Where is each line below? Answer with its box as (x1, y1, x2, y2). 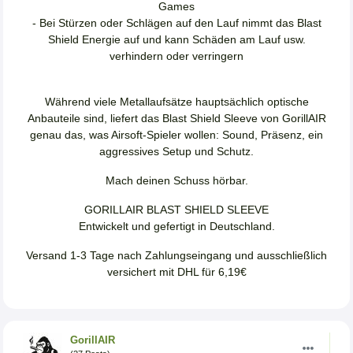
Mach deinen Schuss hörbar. (105, 174, 248, 188)
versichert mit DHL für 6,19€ (106, 266, 247, 279)
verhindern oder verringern (110, 50, 243, 63)
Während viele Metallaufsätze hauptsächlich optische (44, 95, 309, 109)
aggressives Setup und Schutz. (99, 145, 254, 158)
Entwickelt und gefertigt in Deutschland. (78, 220, 275, 233)
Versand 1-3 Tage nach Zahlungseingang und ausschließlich (26, 249, 327, 262)
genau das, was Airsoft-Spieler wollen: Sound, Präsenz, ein (30, 128, 323, 142)
